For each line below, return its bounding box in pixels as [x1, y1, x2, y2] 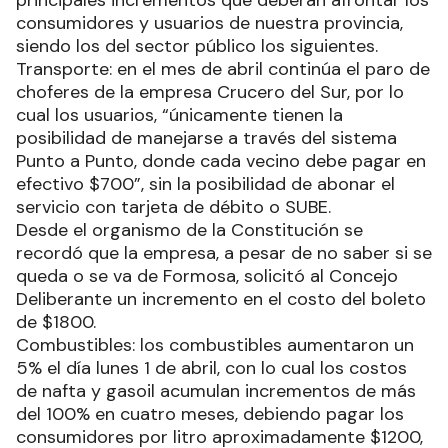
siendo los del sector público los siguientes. [16, 33, 383, 58]
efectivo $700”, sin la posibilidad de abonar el [16, 171, 395, 196]
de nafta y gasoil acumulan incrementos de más [16, 378, 416, 403]
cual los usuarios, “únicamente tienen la [16, 102, 343, 127]
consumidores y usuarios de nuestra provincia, [16, 10, 403, 35]
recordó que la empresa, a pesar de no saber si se [16, 240, 432, 265]
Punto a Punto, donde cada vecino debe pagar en [16, 148, 426, 173]
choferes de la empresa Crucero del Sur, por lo [16, 79, 404, 104]
